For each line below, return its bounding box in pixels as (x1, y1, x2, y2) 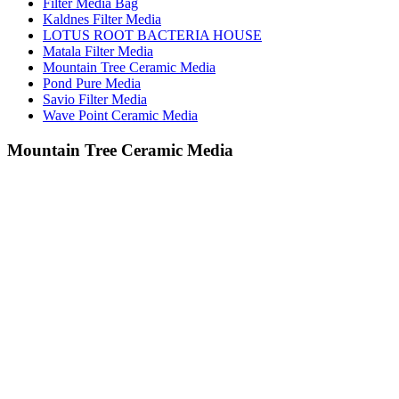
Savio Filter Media (43, 92, 147, 108)
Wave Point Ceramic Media (43, 108, 198, 124)
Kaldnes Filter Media (43, 12, 161, 28)
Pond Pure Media (43, 76, 141, 92)
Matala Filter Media (43, 44, 153, 60)
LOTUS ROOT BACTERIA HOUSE (43, 28, 262, 44)
